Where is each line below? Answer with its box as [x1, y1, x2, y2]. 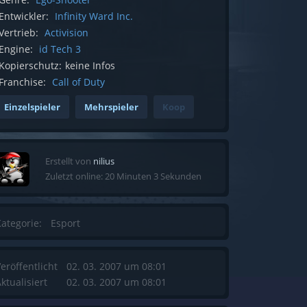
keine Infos [65, 58, 115, 72]
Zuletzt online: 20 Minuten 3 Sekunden [45, 169, 201, 182]
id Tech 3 [39, 42, 81, 56]
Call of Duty [52, 75, 105, 88]
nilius [93, 154, 114, 167]
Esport [51, 216, 80, 230]
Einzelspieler [4, 100, 60, 113]
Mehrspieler [84, 100, 138, 113]
